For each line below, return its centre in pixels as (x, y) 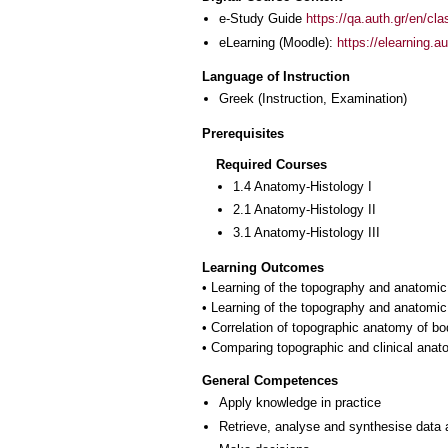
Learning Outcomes (263, 268)
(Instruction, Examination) (330, 99)
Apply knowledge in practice (300, 403)
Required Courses (271, 164)
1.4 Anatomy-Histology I (302, 186)
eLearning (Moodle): (278, 42)
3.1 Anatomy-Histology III (306, 233)
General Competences (270, 381)
